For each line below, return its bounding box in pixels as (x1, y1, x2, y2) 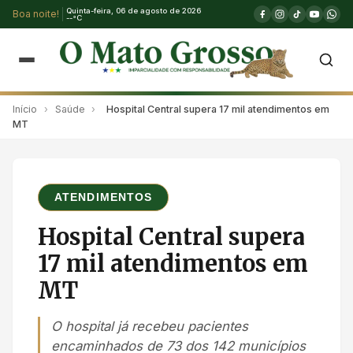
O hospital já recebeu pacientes (51, 318, 248, 335)
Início (13, 102, 37, 115)
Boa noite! (13, 8, 59, 20)
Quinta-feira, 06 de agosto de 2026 (66, 6, 201, 15)
